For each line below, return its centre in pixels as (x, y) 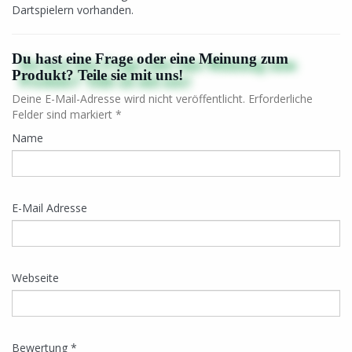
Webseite (35, 278)
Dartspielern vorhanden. (73, 10)
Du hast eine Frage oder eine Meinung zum (150, 59)
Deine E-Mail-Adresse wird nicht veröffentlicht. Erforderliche (162, 99)
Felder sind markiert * (67, 114)
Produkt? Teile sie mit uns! (97, 75)
